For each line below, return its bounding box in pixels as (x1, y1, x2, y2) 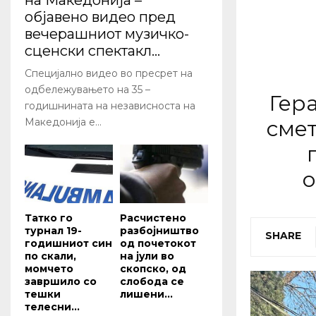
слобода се (120, 275, 184, 288)
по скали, (25, 250, 76, 263)
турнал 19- (25, 224, 82, 238)
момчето (25, 262, 73, 276)
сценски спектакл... (25, 42, 160, 60)
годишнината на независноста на (25, 99, 195, 113)
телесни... (25, 300, 80, 314)
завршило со (25, 275, 97, 288)
